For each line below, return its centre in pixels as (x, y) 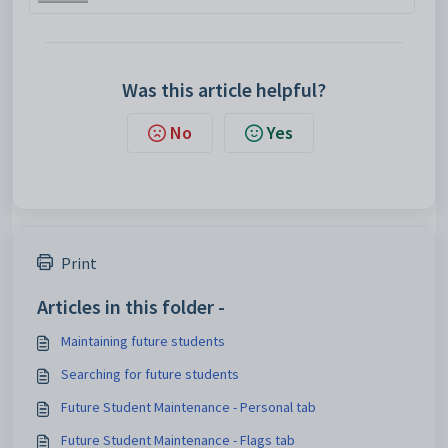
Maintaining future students (143, 341)
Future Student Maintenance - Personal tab (188, 407)
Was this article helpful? (224, 90)
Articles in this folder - (131, 307)
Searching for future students (150, 374)
